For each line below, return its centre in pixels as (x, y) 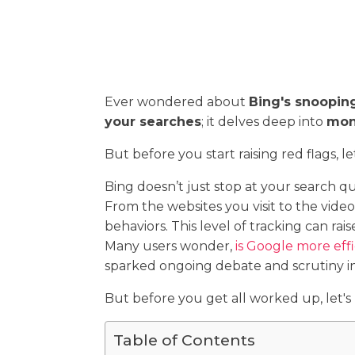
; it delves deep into (264, 122)
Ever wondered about (177, 102)
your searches (153, 122)
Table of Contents (184, 340)
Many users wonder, (170, 246)
